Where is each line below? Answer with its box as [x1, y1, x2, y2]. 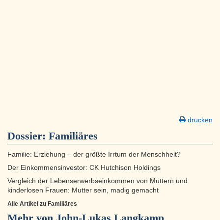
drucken [186, 116, 213, 124]
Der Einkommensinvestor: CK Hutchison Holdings [7, 164, 161, 172]
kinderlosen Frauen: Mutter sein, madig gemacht [7, 187, 159, 194]
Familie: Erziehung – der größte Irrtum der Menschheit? [7, 151, 181, 159]
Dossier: [7, 130, 49, 142]
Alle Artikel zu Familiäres [7, 200, 77, 208]
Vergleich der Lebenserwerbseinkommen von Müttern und [7, 177, 188, 185]
